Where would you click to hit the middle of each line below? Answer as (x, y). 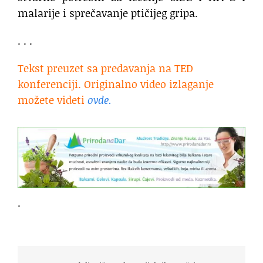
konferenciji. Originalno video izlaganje (116, 84)
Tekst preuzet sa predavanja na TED (105, 68)
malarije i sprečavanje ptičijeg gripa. (108, 13)
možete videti (53, 100)
